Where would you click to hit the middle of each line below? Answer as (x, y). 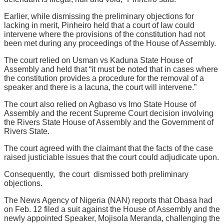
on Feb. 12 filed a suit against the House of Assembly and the (112, 209)
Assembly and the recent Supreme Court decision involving (109, 113)
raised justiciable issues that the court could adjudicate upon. (111, 157)
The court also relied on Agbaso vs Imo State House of (100, 104)
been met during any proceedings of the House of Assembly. (110, 43)
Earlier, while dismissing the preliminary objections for (99, 16)
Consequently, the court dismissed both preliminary (96, 174)
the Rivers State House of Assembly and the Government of (109, 122)
